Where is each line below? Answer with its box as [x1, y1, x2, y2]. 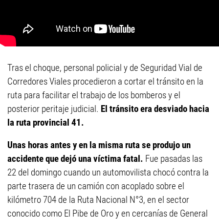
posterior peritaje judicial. [7, 103, 101, 114]
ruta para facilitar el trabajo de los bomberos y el [7, 89, 180, 101]
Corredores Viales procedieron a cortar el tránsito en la [7, 75, 203, 87]
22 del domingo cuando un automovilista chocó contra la [7, 166, 209, 178]
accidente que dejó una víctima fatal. [7, 153, 143, 164]
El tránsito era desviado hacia [101, 103, 209, 114]
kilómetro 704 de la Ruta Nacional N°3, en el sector [7, 194, 189, 205]
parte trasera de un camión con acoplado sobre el [7, 180, 184, 192]
